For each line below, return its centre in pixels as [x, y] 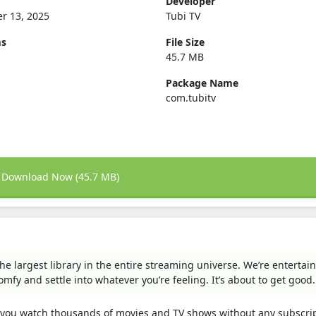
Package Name [202, 83]
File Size [185, 42]
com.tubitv [190, 97]
